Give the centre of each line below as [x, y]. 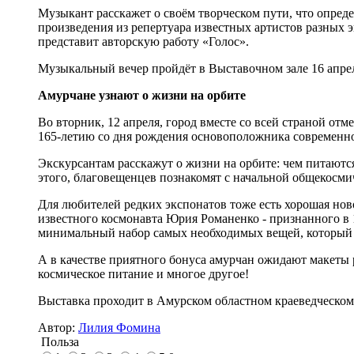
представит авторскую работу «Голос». [143, 41]
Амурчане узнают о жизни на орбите [142, 95]
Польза [58, 341]
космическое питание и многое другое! [143, 273]
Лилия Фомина [119, 327]
